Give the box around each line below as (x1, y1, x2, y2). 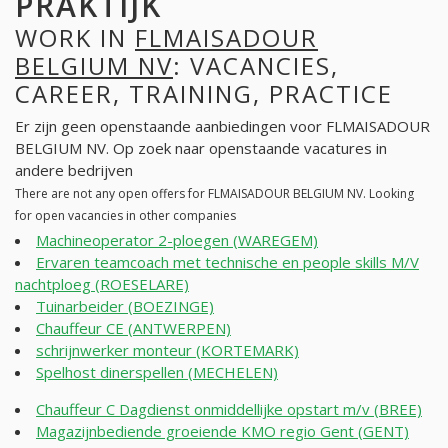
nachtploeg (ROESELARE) (15, 274, 189, 295)
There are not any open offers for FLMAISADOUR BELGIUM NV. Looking (15, 185, 414, 203)
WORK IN (15, 20, 135, 54)
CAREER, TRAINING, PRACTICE (15, 76, 393, 110)
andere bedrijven (15, 160, 133, 181)
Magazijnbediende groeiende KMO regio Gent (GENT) (36, 421, 409, 442)
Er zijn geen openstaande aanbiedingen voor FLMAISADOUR (15, 116, 430, 137)
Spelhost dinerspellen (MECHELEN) (36, 362, 278, 383)
